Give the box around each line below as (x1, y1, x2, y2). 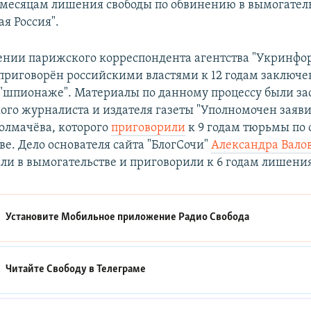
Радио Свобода (178, 212, 250, 224)
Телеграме (96, 264, 146, 276)
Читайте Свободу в (6, 264, 97, 276)
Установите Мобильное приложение (6, 212, 179, 224)
